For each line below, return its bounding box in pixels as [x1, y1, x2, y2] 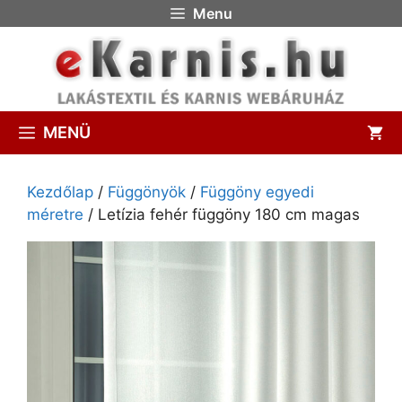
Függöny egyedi [200, 183, 314, 202]
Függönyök [108, 183, 186, 202]
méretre [27, 205, 83, 224]
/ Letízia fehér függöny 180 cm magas [83, 205, 360, 224]
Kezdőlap [27, 183, 93, 202]
